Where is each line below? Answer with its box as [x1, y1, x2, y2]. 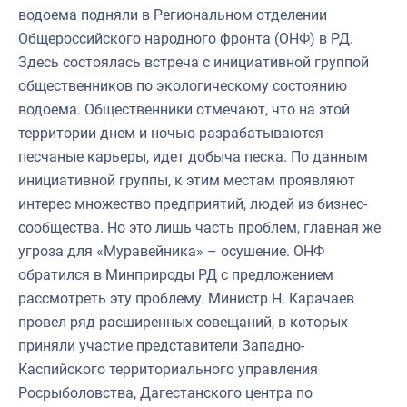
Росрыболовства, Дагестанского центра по [18, 383, 313, 402]
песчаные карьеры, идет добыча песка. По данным [18, 147, 368, 165]
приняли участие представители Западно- [18, 336, 304, 354]
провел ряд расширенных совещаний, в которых [18, 313, 348, 331]
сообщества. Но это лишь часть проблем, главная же [18, 218, 381, 236]
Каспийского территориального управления [18, 360, 318, 378]
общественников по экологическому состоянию [18, 76, 347, 94]
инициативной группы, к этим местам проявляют [18, 171, 355, 189]
